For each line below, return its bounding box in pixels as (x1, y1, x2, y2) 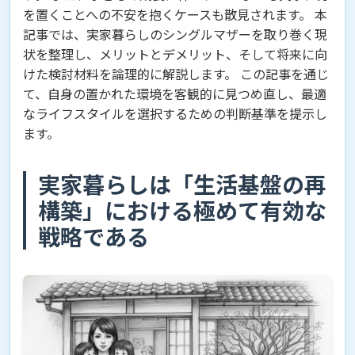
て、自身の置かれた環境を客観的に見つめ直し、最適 (23, 84, 326, 104)
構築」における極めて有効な (38, 194, 326, 227)
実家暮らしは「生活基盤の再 (38, 168, 326, 200)
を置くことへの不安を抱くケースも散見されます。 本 (23, 5, 327, 25)
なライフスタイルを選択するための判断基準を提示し (23, 104, 327, 124)
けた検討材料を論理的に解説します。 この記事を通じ (23, 64, 329, 84)
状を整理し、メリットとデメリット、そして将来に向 (23, 44, 327, 64)
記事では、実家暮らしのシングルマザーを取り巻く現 (23, 25, 327, 44)
